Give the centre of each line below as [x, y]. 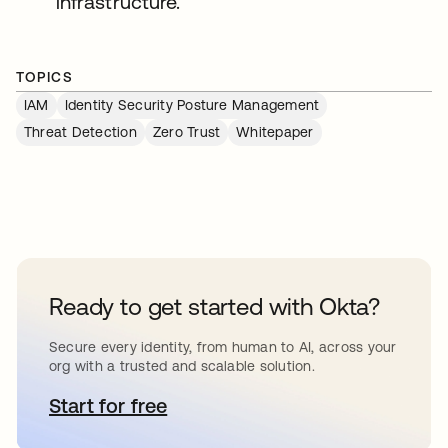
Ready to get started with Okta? [215, 306]
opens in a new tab [194, 405]
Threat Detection [80, 132]
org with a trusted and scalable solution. [182, 366]
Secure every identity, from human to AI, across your [223, 347]
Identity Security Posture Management [192, 105]
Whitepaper [275, 132]
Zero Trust [186, 132]
